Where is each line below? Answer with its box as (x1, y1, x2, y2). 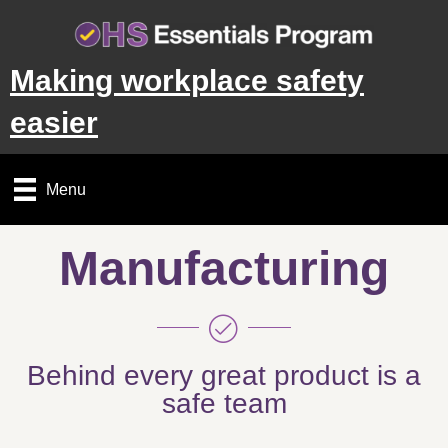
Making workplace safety (10, 64, 364, 98)
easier (10, 106, 98, 140)
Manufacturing (59, 241, 389, 295)
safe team (161, 387, 287, 419)
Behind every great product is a (27, 359, 421, 391)
